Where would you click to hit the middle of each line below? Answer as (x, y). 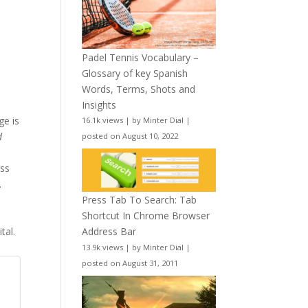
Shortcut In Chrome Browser (146, 215)
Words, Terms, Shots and (139, 89)
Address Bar (109, 231)
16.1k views (103, 120)
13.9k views (103, 247)
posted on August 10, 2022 (130, 136)
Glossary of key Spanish (135, 73)
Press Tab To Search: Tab (140, 199)
